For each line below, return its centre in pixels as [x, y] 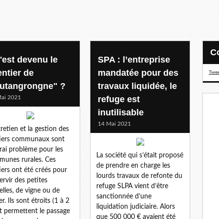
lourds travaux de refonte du [139, 176]
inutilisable [121, 112]
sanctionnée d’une [124, 196]
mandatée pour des [138, 73]
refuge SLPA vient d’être [132, 186]
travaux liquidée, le [137, 86]
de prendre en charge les [133, 165]
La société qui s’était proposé [140, 155]
